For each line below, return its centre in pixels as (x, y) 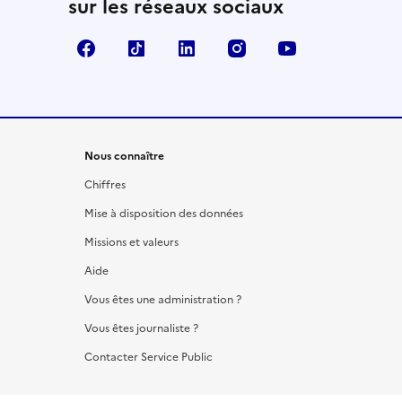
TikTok (177, 48)
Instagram (289, 48)
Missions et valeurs (131, 242)
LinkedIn (235, 48)
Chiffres (105, 184)
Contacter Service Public (149, 357)
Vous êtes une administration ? (163, 299)
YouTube (336, 48)
